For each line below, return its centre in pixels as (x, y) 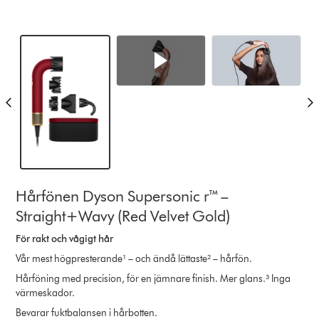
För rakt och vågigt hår (65, 239)
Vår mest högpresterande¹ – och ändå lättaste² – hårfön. (134, 258)
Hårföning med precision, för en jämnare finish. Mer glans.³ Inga (153, 278)
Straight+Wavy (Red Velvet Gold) (123, 216)
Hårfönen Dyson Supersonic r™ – (122, 196)
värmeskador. (47, 293)
